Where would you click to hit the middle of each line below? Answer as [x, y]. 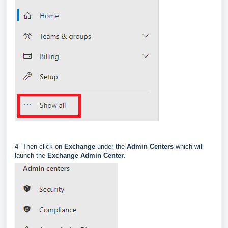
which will [190, 146]
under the [112, 146]
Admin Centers [151, 146]
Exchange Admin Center [85, 155]
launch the [31, 155]
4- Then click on [39, 146]
